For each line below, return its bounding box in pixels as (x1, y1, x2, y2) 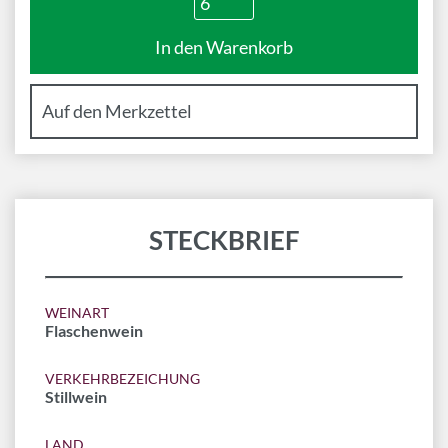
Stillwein (45, 387, 107, 406)
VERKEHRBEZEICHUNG (45, 370, 200, 387)
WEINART (45, 304, 109, 321)
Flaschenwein (45, 321, 143, 340)
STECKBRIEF (148, 224, 300, 256)
